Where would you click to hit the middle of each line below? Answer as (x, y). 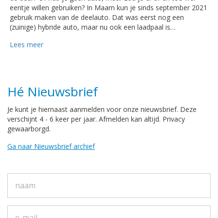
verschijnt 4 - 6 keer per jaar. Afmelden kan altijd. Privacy (96, 119)
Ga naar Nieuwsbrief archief (51, 146)
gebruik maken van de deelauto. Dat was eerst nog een (97, 17)
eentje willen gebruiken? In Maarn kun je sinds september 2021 (109, 7)
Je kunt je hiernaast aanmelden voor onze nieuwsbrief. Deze (102, 109)
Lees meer (27, 44)
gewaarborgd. (29, 128)
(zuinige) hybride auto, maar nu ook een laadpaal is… (93, 27)
